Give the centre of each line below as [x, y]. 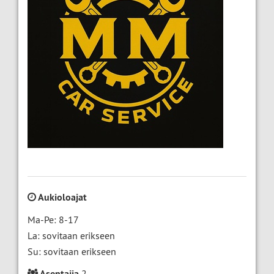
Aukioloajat [61, 198]
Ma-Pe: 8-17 [53, 220]
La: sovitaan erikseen [71, 236]
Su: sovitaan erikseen [72, 252]
